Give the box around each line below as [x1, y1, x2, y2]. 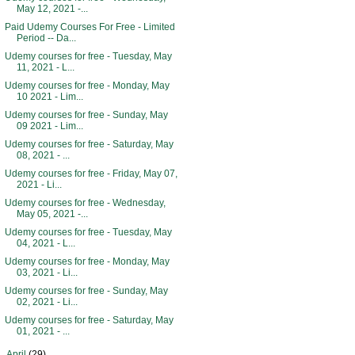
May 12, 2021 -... [16, 3, 88, 14]
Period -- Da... [16, 32, 76, 44]
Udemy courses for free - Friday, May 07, [4, 168, 177, 179]
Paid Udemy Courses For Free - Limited [4, 21, 175, 32]
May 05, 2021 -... [16, 208, 88, 219]
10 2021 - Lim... [16, 91, 83, 102]
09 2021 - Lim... [16, 120, 83, 132]
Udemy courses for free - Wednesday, [4, 197, 166, 208]
